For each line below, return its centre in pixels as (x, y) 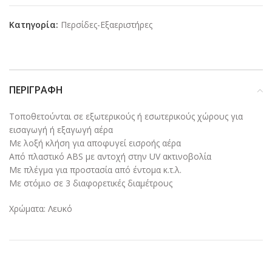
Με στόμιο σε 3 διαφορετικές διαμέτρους (91, 183)
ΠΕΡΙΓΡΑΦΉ (36, 90)
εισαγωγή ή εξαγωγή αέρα (61, 130)
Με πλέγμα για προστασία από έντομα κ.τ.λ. (95, 170)
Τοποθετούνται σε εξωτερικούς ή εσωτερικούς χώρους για (126, 117)
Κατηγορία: (34, 25)
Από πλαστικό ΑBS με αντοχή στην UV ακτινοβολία (110, 157)
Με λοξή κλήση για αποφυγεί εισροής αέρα (95, 143)
